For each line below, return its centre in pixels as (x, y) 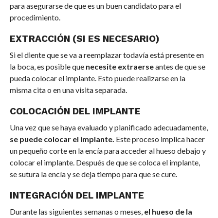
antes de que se (180, 67)
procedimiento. (35, 18)
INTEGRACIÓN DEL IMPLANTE (77, 196)
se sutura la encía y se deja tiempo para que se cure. (93, 174)
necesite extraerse (120, 67)
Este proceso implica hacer (160, 139)
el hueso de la (168, 212)
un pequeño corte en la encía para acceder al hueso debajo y (108, 151)
